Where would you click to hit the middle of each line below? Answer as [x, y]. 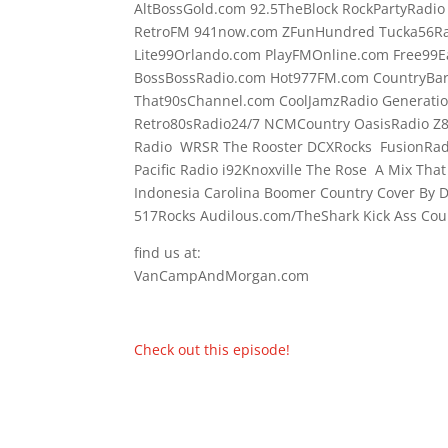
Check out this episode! [212, 349]
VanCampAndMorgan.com [222, 275]
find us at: [168, 252]
